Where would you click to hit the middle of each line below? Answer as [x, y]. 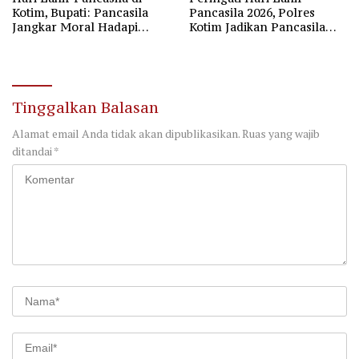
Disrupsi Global [55, 42]
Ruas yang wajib [281, 134]
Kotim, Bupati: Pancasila [80, 13]
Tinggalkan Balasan [85, 108]
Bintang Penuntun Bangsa [264, 42]
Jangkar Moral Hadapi [75, 27]
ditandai [33, 151]
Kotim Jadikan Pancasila [257, 27]
